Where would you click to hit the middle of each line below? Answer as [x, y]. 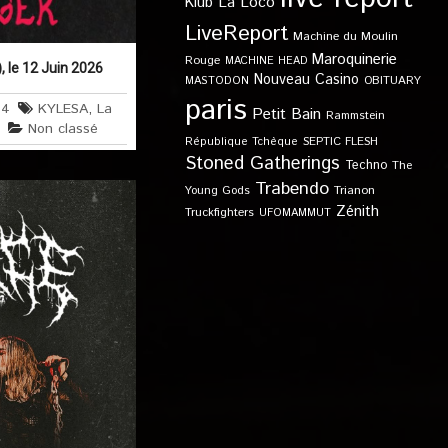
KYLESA [63, 108]
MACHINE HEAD [265, 61]
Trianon [354, 190]
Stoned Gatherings [262, 163]
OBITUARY [392, 80]
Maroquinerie [354, 59]
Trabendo [291, 189]
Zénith [357, 212]
